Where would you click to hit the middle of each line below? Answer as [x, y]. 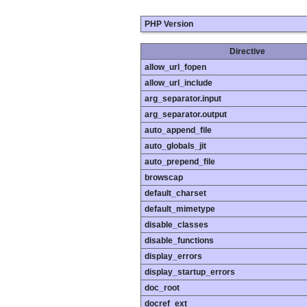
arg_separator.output [186, 115]
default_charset [175, 194]
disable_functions [179, 241]
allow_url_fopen [175, 67]
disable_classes [176, 225]
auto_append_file [178, 131]
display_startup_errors [190, 272]
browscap [164, 178]
